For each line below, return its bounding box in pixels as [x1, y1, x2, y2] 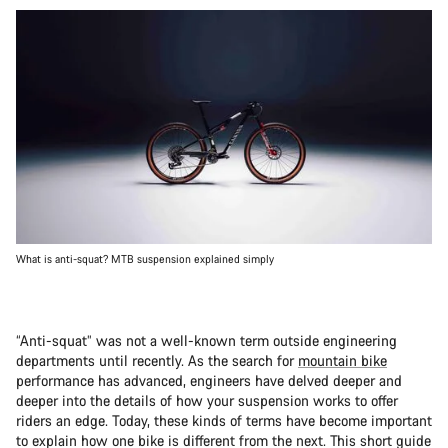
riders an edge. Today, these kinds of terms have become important [16, 410, 432, 430]
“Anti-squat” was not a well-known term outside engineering [16, 330, 397, 350]
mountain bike [298, 350, 387, 370]
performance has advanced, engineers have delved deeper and [16, 370, 402, 390]
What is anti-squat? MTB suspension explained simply [16, 251, 274, 266]
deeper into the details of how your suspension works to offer [16, 390, 398, 410]
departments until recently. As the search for [16, 350, 298, 370]
